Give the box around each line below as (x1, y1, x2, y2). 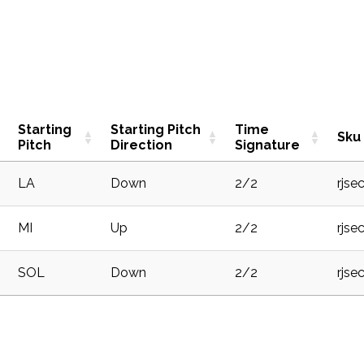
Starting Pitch (110, 121, 201, 137)
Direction (110, 136, 172, 153)
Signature (235, 136, 300, 153)
